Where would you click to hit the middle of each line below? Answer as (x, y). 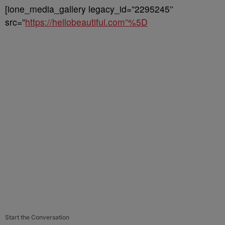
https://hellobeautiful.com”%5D (86, 22)
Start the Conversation (37, 217)
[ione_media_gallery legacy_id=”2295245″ (89, 9)
